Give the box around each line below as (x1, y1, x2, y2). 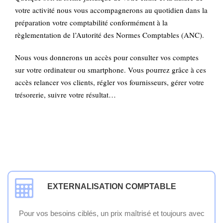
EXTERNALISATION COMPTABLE (47, 182, 176, 191)
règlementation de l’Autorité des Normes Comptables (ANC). (15, 30, 204, 40)
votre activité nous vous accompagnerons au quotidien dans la (15, 5, 208, 15)
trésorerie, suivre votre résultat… (15, 90, 118, 100)
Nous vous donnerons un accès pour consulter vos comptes (15, 52, 199, 63)
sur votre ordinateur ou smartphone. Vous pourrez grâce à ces (15, 65, 206, 75)
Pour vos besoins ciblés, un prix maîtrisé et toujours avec (18, 209, 205, 218)
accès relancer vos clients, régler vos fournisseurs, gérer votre (15, 77, 204, 88)
